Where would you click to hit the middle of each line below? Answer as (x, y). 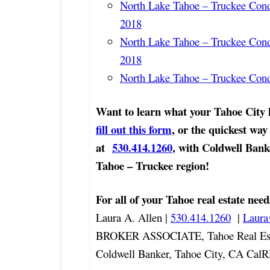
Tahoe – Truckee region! (152, 166)
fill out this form (134, 130)
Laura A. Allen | (132, 218)
